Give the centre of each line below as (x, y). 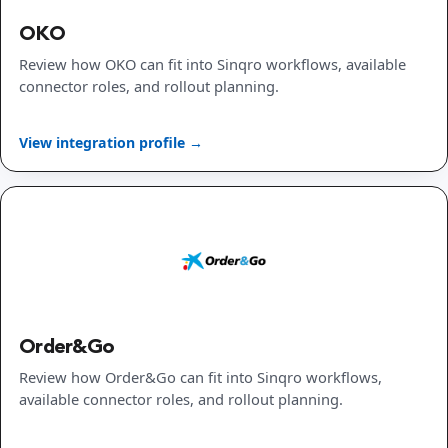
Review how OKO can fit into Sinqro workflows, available (212, 63)
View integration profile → (111, 143)
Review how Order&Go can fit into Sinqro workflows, (200, 377)
